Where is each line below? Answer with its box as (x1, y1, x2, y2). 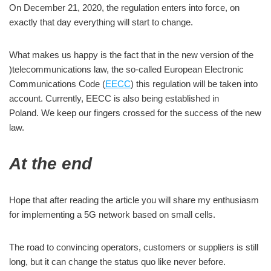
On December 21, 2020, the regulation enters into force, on (9, 2, 240, 13)
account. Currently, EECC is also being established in (9, 93, 219, 103)
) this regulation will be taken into (131, 78, 258, 89)
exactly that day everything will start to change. (9, 16, 193, 27)
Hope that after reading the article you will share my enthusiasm (9, 194, 259, 205)
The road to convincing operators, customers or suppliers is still (9, 241, 258, 252)
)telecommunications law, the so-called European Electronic (9, 64, 244, 74)
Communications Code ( (9, 78, 105, 89)
